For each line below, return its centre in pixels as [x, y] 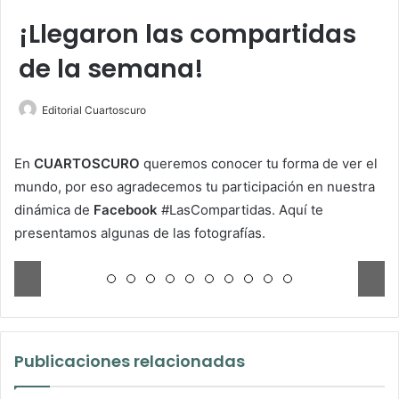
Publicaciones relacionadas [130, 362]
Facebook [126, 210]
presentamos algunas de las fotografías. [140, 233]
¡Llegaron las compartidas [187, 35]
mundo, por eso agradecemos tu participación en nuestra [195, 187]
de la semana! [111, 69]
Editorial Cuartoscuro [94, 110]
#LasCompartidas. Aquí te [240, 210]
